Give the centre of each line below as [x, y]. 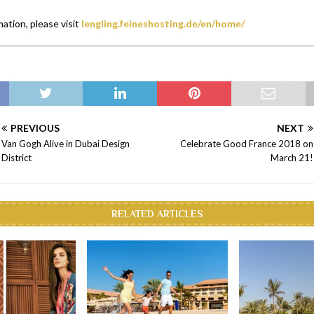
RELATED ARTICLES [157, 213]
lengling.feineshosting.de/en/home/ [163, 23]
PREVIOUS [35, 128]
